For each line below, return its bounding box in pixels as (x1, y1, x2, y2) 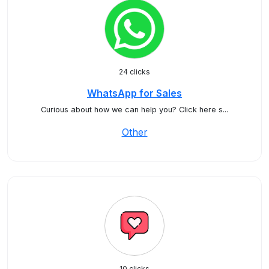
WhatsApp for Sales (87, 87, 182, 99)
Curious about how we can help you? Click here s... (41, 105, 228, 114)
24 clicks (119, 67, 150, 76)
